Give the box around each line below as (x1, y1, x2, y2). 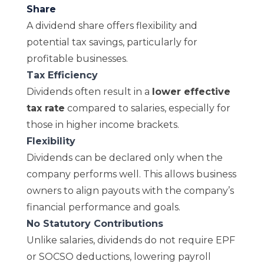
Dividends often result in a (26, 86, 152, 97)
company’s (183, 185, 234, 196)
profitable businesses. (26, 53, 128, 64)
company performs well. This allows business (26, 169, 236, 180)
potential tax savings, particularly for (26, 37, 197, 48)
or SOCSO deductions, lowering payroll (26, 251, 211, 262)
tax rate (26, 103, 65, 114)
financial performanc (26, 202, 125, 213)
